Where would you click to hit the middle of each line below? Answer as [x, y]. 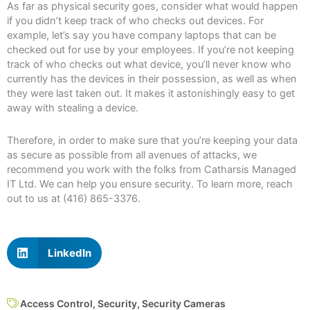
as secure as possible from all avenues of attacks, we [132, 155]
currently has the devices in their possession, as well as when [152, 79]
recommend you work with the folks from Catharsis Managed [152, 169]
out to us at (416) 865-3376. [74, 198]
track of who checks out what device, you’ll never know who [149, 65]
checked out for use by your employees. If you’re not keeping [151, 50]
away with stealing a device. [73, 108]
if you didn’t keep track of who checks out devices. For [135, 21]
